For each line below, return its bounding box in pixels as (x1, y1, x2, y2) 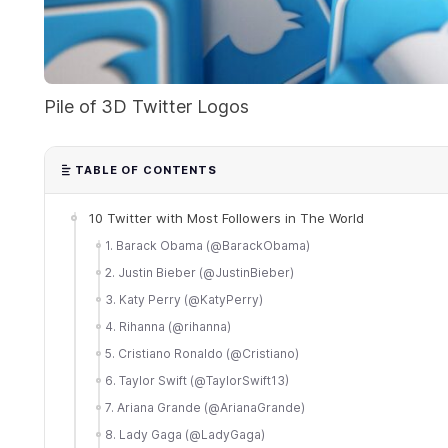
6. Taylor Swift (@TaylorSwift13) (105, 373, 289, 388)
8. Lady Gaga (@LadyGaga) (105, 427, 265, 442)
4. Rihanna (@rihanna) (105, 319, 231, 334)
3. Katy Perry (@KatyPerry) (105, 292, 263, 307)
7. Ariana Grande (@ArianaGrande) (105, 400, 305, 415)
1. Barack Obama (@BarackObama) (105, 238, 310, 253)
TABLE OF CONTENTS (75, 163, 217, 177)
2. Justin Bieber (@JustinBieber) (105, 265, 294, 280)
